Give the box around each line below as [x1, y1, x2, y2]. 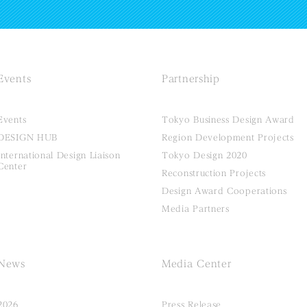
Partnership [162, 74, 220, 84]
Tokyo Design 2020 [162, 151, 247, 160]
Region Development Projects [162, 133, 294, 142]
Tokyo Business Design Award [162, 115, 295, 124]
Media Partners [162, 204, 230, 213]
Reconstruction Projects [162, 169, 267, 177]
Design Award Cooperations [162, 186, 287, 195]
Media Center [162, 259, 232, 269]
